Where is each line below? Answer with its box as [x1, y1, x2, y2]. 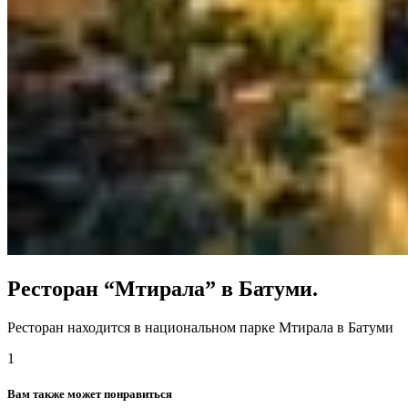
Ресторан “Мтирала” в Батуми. [7, 276, 318, 301]
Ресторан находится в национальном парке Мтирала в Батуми [7, 319, 393, 335]
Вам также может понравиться [7, 386, 172, 401]
